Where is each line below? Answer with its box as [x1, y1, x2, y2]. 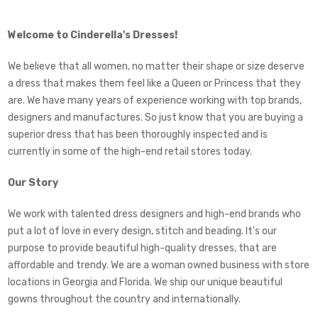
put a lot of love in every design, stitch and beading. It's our [8, 224, 277, 237]
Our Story [8, 176, 58, 189]
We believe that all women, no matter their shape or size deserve [8, 60, 305, 72]
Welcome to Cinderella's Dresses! [8, 28, 177, 41]
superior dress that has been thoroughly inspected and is [8, 128, 268, 141]
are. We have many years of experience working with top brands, [8, 94, 302, 106]
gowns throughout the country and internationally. [8, 292, 243, 305]
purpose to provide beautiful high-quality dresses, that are [8, 241, 277, 254]
